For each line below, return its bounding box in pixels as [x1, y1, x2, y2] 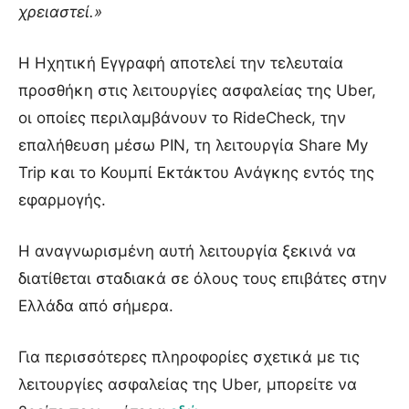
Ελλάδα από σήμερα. [18, 296, 173, 315]
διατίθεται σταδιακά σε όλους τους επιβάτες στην [18, 268, 387, 288]
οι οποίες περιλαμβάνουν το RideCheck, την [18, 108, 346, 127]
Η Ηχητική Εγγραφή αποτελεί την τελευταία [18, 53, 343, 72]
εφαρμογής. [18, 190, 106, 209]
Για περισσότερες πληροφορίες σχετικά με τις [18, 347, 360, 366]
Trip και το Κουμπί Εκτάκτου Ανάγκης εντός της [18, 163, 374, 182]
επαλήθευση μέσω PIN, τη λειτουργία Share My [18, 135, 368, 154]
